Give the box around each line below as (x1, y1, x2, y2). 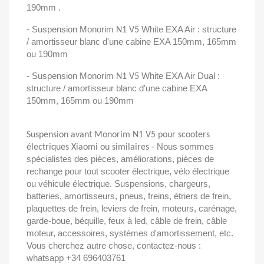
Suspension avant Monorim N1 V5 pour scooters (27, 130, 210, 140)
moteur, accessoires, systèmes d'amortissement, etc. (27, 228, 233, 238)
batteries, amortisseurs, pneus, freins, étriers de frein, (27, 191, 231, 201)
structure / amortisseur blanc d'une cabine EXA (27, 83, 207, 93)
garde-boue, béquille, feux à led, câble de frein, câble (27, 216, 227, 226)
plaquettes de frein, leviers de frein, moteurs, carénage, (27, 203, 237, 213)
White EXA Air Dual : (141, 71, 220, 81)
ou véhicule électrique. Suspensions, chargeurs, (27, 179, 210, 189)
